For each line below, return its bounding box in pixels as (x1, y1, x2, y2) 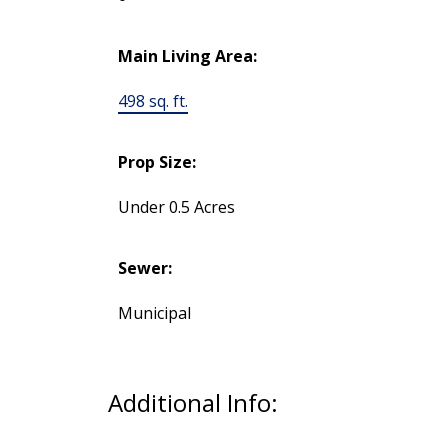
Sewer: (117, 257, 172, 280)
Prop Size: (117, 151, 196, 174)
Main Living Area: (117, 45, 257, 68)
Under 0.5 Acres (117, 196, 235, 219)
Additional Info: (107, 386, 278, 420)
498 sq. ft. (117, 90, 188, 113)
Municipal (117, 302, 191, 325)
